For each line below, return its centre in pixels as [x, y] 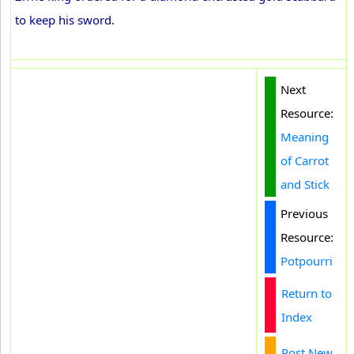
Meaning [305, 137]
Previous [304, 213]
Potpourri [307, 261]
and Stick [305, 184]
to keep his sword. [65, 20]
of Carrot [305, 160]
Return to [307, 293]
